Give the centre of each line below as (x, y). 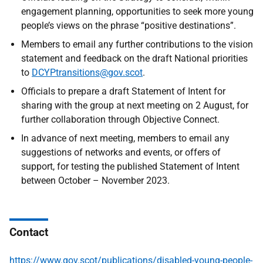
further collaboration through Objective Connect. (120, 119)
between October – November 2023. (95, 181)
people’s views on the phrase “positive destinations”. (129, 26)
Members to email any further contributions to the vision (137, 44)
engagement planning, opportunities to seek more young (137, 11)
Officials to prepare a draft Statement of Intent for (123, 91)
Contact (29, 232)
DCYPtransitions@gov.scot (87, 73)
